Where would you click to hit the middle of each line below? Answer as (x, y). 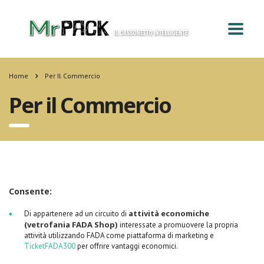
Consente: (30, 191)
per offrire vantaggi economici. (127, 246)
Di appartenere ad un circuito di (76, 213)
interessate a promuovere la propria (178, 225)
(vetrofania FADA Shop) (71, 224)
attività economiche (169, 213)
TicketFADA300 (50, 246)
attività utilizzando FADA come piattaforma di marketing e (119, 235)
